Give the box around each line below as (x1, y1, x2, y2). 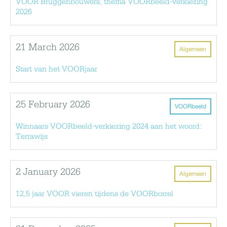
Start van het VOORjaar (16, 65, 97, 73)
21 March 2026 (16, 42, 80, 53)
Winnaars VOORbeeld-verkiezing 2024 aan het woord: (16, 122, 202, 131)
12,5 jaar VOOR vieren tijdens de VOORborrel (16, 190, 173, 198)
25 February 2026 (16, 99, 90, 110)
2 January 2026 (16, 167, 81, 177)
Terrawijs (16, 132, 48, 141)
